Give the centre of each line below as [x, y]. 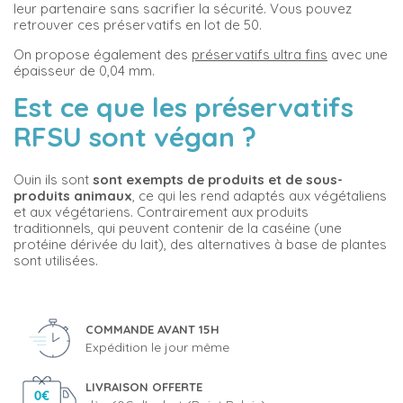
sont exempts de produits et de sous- [218, 180]
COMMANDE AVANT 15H [152, 329]
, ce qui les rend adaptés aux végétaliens [260, 196]
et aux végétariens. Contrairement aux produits [161, 212]
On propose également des [103, 54]
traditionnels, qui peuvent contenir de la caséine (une [178, 228]
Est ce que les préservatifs [184, 107]
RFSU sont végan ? [139, 136]
